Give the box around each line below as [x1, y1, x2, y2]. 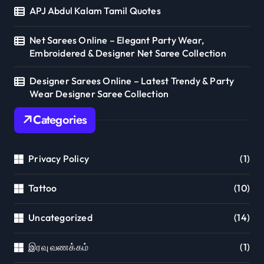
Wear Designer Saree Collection [29, 87, 169, 100]
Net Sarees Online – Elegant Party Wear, [29, 34, 204, 46]
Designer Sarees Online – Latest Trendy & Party [29, 74, 235, 87]
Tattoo [28, 181, 57, 194]
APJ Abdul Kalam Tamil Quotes [29, 4, 161, 16]
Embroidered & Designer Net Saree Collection [29, 47, 226, 59]
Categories [33, 111, 87, 128]
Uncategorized [28, 211, 93, 223]
